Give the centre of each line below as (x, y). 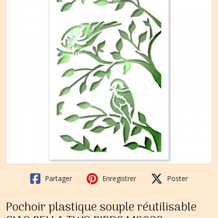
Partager (57, 178)
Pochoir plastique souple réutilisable (101, 208)
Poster (176, 178)
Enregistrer (118, 178)
